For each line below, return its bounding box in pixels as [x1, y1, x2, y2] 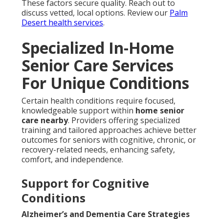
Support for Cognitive [22, 175, 149, 192]
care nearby [22, 115, 68, 126]
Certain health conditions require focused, [22, 95, 175, 107]
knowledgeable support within [22, 105, 135, 116]
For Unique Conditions [22, 72, 189, 94]
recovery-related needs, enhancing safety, [22, 144, 175, 155]
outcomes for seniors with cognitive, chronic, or [22, 134, 196, 146]
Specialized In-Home [22, 37, 174, 59]
